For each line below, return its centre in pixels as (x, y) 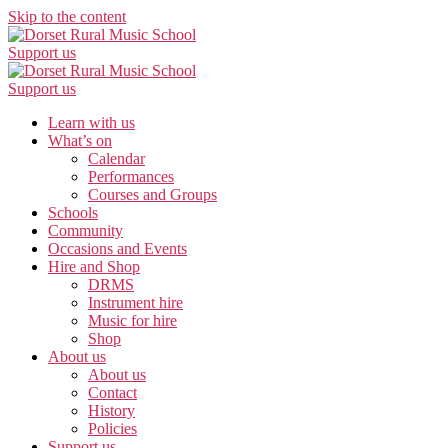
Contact (112, 392)
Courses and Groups (152, 194)
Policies (112, 428)
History (111, 410)
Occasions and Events (117, 248)
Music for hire (132, 320)
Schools (73, 212)
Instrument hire (135, 302)
